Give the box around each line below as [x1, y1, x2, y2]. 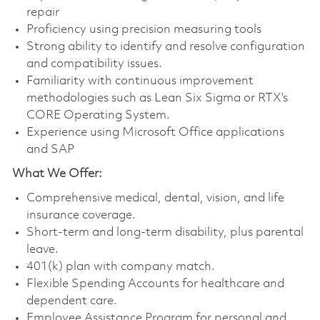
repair [26, 6, 59, 19]
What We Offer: [11, 167, 102, 180]
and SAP [26, 143, 74, 156]
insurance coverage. [26, 209, 136, 221]
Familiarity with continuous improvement [26, 74, 254, 87]
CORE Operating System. [26, 109, 170, 121]
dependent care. [26, 294, 117, 307]
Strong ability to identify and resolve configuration [26, 40, 305, 53]
